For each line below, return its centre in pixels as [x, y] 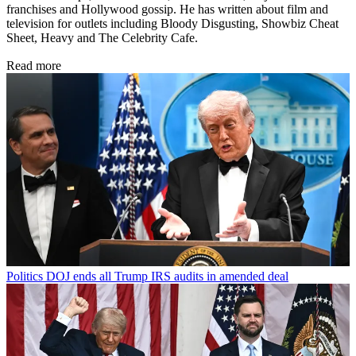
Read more [34, 65]
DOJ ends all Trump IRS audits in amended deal [167, 276]
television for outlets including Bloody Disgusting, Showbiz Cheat [172, 23]
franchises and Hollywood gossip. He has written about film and [167, 9]
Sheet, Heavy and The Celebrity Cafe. [102, 37]
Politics [25, 276]
